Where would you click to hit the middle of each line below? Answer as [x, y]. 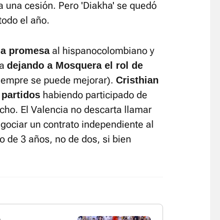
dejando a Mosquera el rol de [75, 65]
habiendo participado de [94, 95]
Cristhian [137, 80]
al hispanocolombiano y [102, 51]
